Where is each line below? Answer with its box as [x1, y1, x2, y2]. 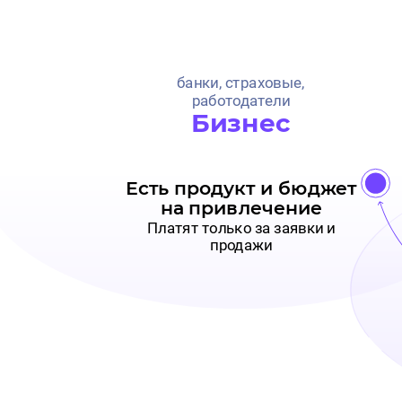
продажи [210, 236, 273, 255]
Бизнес [191, 108, 291, 139]
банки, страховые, [176, 74, 305, 92]
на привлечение [160, 197, 322, 221]
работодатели [191, 92, 290, 110]
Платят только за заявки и [147, 219, 336, 237]
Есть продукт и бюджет [126, 177, 357, 200]
